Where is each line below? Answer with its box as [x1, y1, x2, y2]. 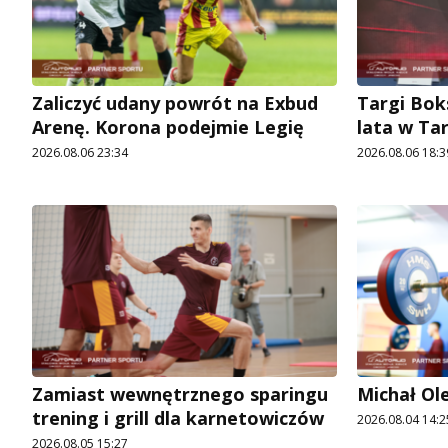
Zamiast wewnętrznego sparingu [32, 382, 328, 407]
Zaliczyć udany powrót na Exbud [32, 91, 318, 116]
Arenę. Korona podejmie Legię [32, 115, 304, 140]
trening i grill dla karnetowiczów [32, 406, 324, 431]
